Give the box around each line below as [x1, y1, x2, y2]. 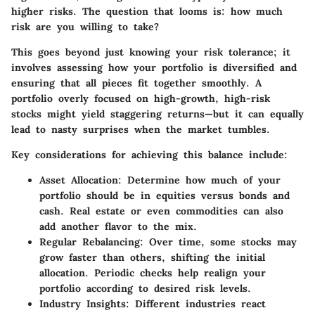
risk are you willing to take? [11, 20, 159, 33]
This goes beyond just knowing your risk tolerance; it [11, 45, 290, 58]
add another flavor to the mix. [39, 219, 197, 233]
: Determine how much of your [118, 173, 281, 186]
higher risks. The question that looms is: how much [11, 4, 283, 18]
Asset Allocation [39, 173, 118, 186]
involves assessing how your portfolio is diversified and [11, 60, 297, 74]
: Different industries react [126, 297, 266, 310]
